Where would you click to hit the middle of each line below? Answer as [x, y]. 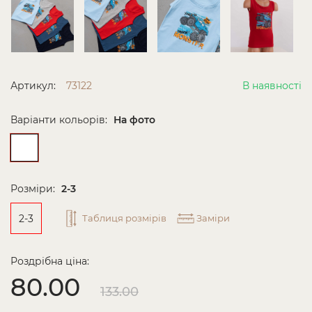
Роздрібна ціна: [50, 261]
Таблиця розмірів [124, 218]
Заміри [213, 218]
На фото [134, 120]
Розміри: [34, 189]
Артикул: [33, 86]
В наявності [272, 86]
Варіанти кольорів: [60, 120]
